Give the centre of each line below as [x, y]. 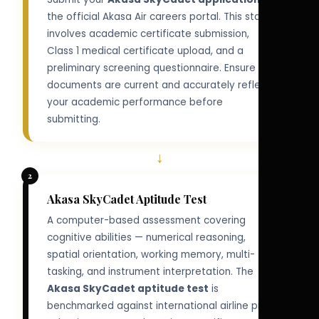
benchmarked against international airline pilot [159, 305]
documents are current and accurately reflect [158, 85]
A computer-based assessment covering [146, 220]
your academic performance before [135, 103]
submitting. [73, 120]
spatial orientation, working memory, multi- [151, 254]
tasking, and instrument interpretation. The [150, 271]
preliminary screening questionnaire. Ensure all [158, 68]
